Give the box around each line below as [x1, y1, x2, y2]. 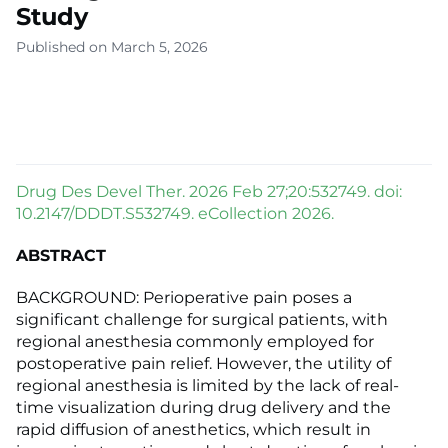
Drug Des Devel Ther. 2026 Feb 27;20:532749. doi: [16, 182, 402, 202]
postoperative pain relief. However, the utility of [16, 354, 391, 374]
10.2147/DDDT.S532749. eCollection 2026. [16, 204, 334, 224]
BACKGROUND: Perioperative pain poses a [16, 288, 352, 308]
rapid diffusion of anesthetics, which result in [16, 420, 371, 440]
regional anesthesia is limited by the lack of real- [16, 376, 399, 396]
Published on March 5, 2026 [16, 38, 208, 57]
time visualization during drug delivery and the [16, 398, 391, 418]
